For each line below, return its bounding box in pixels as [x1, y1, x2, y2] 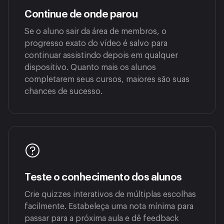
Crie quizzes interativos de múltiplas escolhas [24, 190, 196, 199]
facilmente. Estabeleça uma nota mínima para [24, 202, 193, 211]
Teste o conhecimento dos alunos [24, 172, 182, 183]
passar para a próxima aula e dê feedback [24, 214, 179, 223]
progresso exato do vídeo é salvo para [24, 39, 167, 48]
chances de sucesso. [24, 87, 102, 96]
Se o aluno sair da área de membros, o [24, 27, 166, 36]
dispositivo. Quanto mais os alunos [24, 63, 156, 72]
